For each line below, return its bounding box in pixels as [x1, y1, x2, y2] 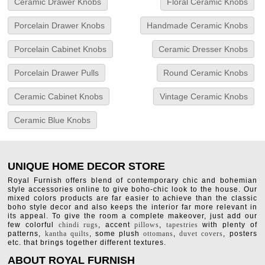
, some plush [89, 230, 144, 238]
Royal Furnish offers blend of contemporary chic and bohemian [8, 176, 257, 185]
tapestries [166, 221, 198, 230]
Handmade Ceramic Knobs [146, 21, 248, 31]
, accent [98, 221, 135, 230]
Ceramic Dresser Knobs [158, 44, 248, 54]
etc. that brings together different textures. [8, 238, 167, 247]
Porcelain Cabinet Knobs [14, 44, 107, 54]
